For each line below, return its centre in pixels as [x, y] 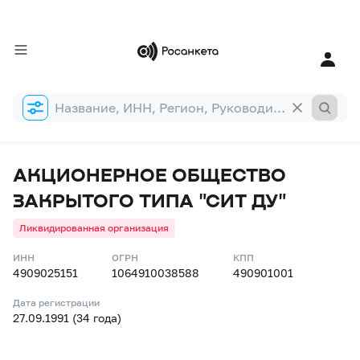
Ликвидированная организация [94, 228]
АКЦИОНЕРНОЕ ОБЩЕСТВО [149, 174]
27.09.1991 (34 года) [67, 318]
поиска [32, 116]
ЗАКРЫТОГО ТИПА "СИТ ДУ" [149, 200]
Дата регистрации [56, 303]
